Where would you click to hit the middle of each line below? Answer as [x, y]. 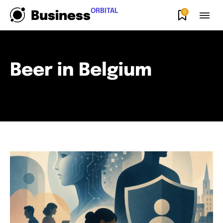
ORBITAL [104, 11]
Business [61, 16]
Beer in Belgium [81, 71]
